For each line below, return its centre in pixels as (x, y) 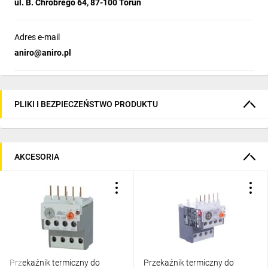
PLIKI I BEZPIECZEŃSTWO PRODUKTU (86, 104)
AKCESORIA (37, 156)
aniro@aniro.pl (43, 53)
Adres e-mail (37, 37)
